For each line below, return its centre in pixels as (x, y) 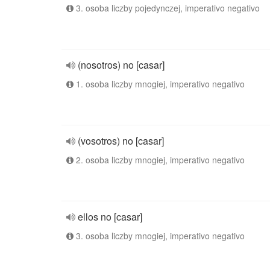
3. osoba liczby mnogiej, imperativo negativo (159, 236)
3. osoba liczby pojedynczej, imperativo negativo (167, 8)
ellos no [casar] (110, 217)
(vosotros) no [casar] (121, 141)
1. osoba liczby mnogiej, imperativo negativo (159, 84)
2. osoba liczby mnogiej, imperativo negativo (159, 160)
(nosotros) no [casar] (121, 65)
